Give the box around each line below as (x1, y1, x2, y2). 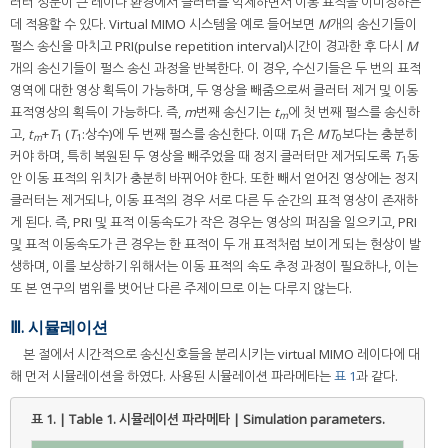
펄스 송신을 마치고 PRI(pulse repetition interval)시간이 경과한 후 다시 (10, 36, 406, 55)
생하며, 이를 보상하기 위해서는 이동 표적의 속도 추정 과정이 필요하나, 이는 (10, 256, 418, 275)
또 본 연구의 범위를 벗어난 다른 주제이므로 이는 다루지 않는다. (10, 278, 352, 297)
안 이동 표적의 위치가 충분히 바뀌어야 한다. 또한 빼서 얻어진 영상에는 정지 (10, 168, 418, 187)
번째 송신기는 (196, 102, 274, 121)
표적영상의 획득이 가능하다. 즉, (10, 102, 184, 121)
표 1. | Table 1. (31, 410, 119, 429)
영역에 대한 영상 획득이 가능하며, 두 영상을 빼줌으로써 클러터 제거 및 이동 (10, 80, 418, 99)
